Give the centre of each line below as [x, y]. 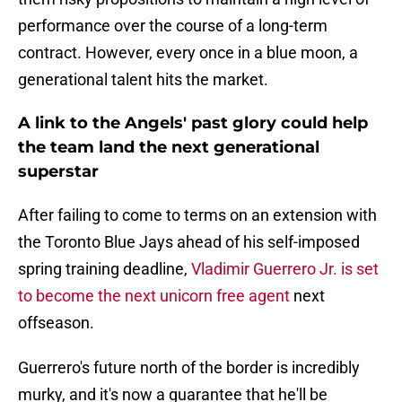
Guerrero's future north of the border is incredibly [189, 368]
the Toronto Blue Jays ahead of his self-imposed [189, 242]
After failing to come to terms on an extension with [197, 215]
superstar [58, 172]
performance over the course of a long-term [173, 26]
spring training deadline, [103, 269]
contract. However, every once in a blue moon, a [188, 53]
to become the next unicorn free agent [154, 296]
